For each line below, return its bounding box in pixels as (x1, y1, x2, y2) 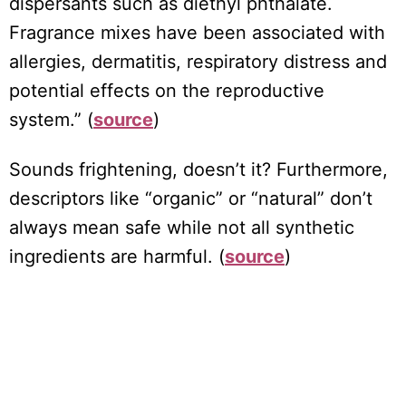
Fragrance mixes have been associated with (9, 22, 385, 44)
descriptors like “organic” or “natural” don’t (9, 188, 372, 210)
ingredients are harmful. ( (9, 246, 225, 268)
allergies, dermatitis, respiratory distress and (9, 51, 387, 73)
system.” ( (9, 109, 93, 131)
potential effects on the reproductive (9, 80, 324, 102)
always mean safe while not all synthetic (9, 217, 354, 239)
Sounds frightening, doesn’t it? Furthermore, (9, 159, 388, 181)
